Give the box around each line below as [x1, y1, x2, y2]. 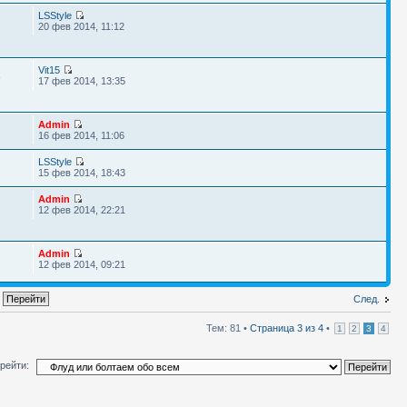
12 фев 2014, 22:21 [37, 204, 125, 215]
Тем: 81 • [206, 323, 250, 333]
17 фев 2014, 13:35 [37, 75, 125, 86]
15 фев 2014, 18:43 [37, 167, 125, 178]
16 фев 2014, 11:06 [37, 130, 124, 141]
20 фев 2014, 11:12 [37, 21, 124, 32]
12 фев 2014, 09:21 [37, 259, 125, 270]
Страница [250, 323, 297, 333]
